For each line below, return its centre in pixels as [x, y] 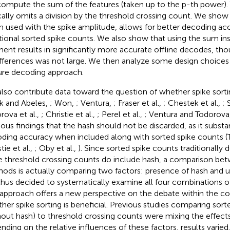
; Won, [63, 103]
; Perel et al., [120, 114]
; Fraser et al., [138, 103]
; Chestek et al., [193, 103]
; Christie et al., [69, 114]
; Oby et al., [56, 148]
